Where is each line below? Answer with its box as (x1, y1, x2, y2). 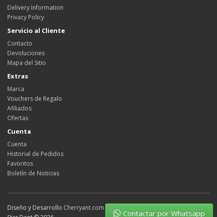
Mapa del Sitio (7, 58, 46, 67)
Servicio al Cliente (7, 26, 65, 35)
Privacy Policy (7, 13, 44, 21)
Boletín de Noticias (7, 169, 59, 177)
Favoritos (7, 159, 33, 168)
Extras (7, 71, 28, 80)
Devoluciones (7, 48, 45, 57)
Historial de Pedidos (7, 149, 63, 158)
